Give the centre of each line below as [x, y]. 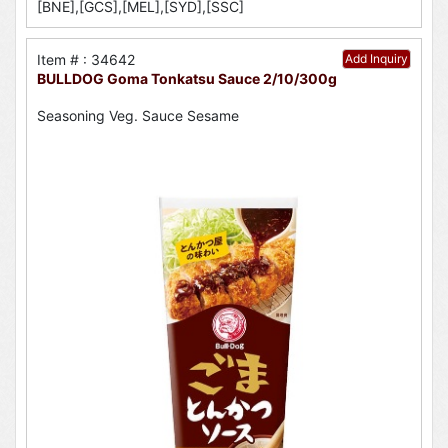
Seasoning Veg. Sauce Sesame [138, 115]
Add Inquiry [376, 59]
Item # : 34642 [86, 60]
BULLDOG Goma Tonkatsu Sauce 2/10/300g [187, 79]
